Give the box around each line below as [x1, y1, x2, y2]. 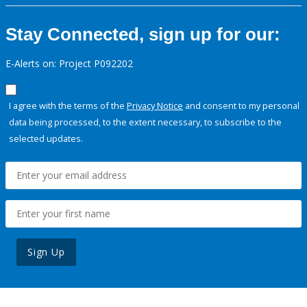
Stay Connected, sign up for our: [5, 24, 280, 45]
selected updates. [9, 132, 83, 145]
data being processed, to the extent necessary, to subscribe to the [9, 116, 282, 129]
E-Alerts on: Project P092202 [5, 57, 133, 71]
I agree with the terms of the [9, 99, 127, 112]
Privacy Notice [127, 99, 183, 112]
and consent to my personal [183, 99, 299, 112]
